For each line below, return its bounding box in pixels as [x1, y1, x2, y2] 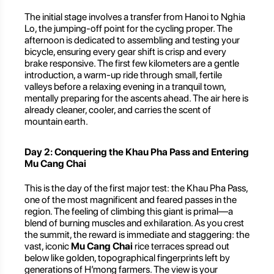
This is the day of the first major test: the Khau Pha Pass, [24, 182, 248, 194]
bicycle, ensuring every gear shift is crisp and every [24, 45, 226, 57]
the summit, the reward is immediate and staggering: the [24, 229, 250, 241]
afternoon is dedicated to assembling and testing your [24, 34, 240, 46]
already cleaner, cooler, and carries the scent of [24, 103, 211, 116]
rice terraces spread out [133, 240, 229, 253]
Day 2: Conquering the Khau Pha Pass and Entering [24, 146, 249, 158]
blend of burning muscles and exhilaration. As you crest [24, 217, 244, 229]
